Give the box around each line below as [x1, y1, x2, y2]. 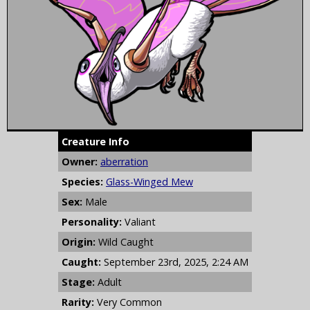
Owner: [62, 154, 98, 168]
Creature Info [62, 134, 129, 148]
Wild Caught [95, 235, 154, 248]
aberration [100, 154, 148, 168]
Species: [62, 174, 103, 188]
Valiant [122, 215, 156, 228]
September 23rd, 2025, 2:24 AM [104, 255, 248, 268]
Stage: [62, 275, 95, 289]
